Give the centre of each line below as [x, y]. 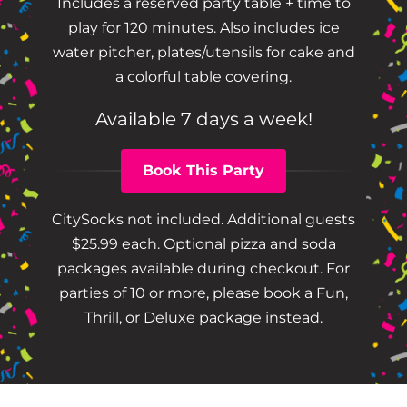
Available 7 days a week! [203, 119]
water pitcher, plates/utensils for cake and [203, 53]
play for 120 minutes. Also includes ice [203, 28]
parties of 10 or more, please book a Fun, [203, 293]
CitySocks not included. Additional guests [203, 220]
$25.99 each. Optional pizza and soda [203, 244]
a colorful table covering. [203, 77]
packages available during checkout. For [203, 269]
